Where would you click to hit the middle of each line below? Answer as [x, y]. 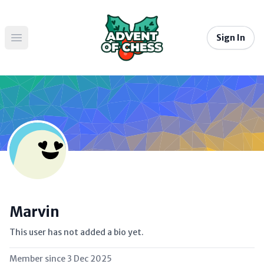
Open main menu [52, 44]
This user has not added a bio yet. [77, 232]
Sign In [231, 38]
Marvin [34, 212]
